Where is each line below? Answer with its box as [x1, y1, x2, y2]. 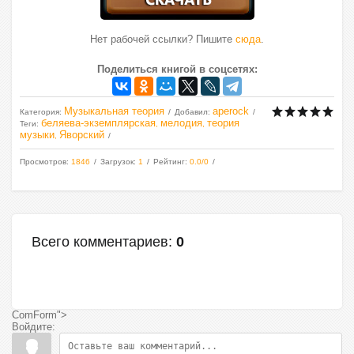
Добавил [175, 107, 208, 116]
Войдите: [12, 321, 55, 333]
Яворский [59, 129, 104, 141]
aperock [213, 105, 249, 117]
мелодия [160, 117, 202, 129]
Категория [20, 107, 59, 116]
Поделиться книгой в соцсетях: [96, 63, 258, 75]
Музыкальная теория [64, 105, 164, 117]
